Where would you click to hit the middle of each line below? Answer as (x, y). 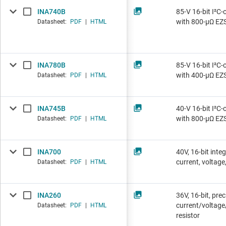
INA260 (49, 195)
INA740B (51, 12)
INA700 (49, 152)
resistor (188, 216)
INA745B (51, 109)
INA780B (51, 65)
